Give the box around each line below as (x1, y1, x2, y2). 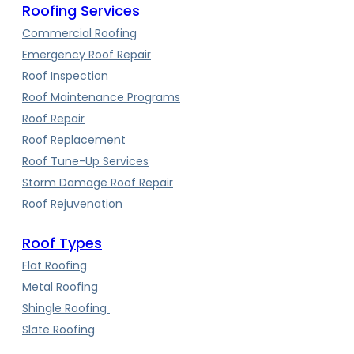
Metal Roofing (22, 278, 98, 295)
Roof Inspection (22, 67, 108, 84)
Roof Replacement (22, 131, 126, 148)
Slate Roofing (22, 321, 95, 337)
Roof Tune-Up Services (22, 153, 149, 169)
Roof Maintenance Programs (22, 88, 180, 105)
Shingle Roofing (22, 299, 110, 316)
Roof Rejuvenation (22, 195, 122, 212)
